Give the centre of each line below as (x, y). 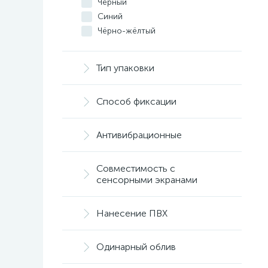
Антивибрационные (139, 135)
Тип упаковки (125, 68)
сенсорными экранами (147, 180)
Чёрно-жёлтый (127, 31)
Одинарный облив (136, 247)
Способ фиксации (136, 101)
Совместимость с (136, 168)
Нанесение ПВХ (132, 213)
